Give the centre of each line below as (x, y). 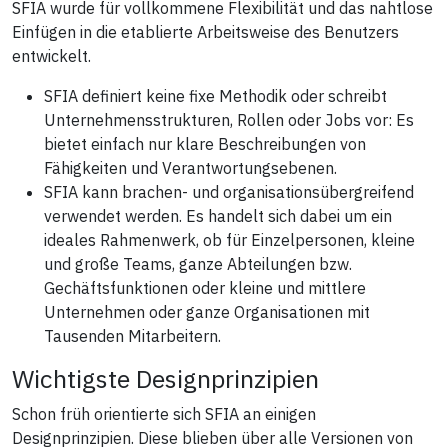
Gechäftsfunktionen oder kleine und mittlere (205, 287)
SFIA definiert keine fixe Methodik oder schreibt (215, 95)
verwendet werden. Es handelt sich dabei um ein (218, 215)
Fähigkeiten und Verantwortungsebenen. (190, 167)
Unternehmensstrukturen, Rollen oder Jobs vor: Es (229, 119)
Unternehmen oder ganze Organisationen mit (207, 311)
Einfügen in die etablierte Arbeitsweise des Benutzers (205, 31)
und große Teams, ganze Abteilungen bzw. (198, 263)
